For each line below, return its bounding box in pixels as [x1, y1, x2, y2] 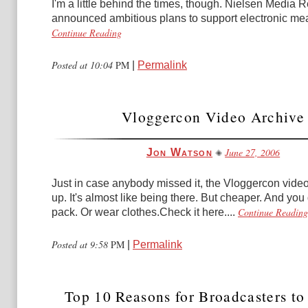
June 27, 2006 [225, 146, 280, 159]
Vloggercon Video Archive [122, 107, 305, 126]
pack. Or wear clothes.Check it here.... [52, 206, 235, 218]
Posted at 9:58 [52, 238, 111, 251]
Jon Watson [146, 146, 213, 158]
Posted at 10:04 [52, 58, 115, 71]
